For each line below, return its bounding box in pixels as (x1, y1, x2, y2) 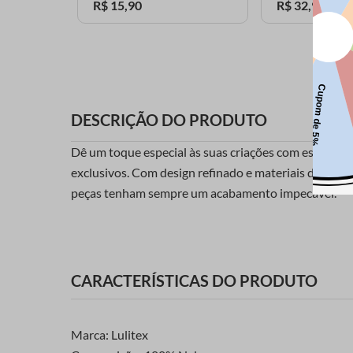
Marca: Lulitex (71, 326, 148, 342)
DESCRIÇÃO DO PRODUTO (71, 110, 267, 130)
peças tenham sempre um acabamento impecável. (71, 185, 336, 201)
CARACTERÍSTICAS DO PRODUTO (71, 270, 318, 290)
